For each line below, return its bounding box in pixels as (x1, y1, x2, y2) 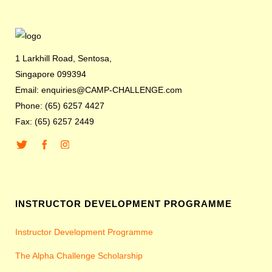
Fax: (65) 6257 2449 (15, 117, 94, 126)
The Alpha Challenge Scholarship (15, 251, 143, 260)
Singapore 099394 (15, 69, 86, 79)
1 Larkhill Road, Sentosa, (15, 53, 112, 63)
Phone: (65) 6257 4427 (15, 101, 104, 110)
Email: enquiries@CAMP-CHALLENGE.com (15, 85, 182, 95)
